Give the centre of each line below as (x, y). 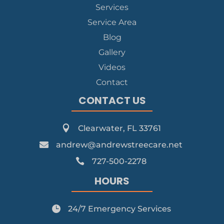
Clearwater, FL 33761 (119, 128)
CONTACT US (112, 100)
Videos (112, 67)
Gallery (112, 52)
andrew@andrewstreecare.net (119, 144)
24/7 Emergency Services (119, 208)
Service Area (112, 22)
